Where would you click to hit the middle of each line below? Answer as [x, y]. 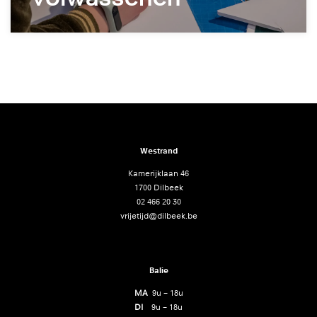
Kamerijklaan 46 [158, 173]
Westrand [158, 150]
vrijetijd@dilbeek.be [158, 215]
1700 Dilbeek [158, 187]
